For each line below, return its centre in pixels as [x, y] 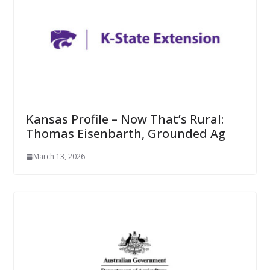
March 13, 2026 [59, 157]
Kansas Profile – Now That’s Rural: [124, 119]
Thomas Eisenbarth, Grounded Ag [125, 134]
